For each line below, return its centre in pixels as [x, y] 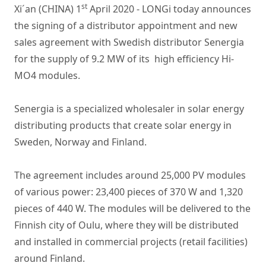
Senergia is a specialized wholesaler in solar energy [129, 109]
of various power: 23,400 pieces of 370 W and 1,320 [129, 192]
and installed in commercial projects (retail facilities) [131, 242]
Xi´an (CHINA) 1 [48, 9]
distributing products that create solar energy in [123, 125]
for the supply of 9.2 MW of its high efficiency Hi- [124, 59]
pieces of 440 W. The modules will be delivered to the [132, 208]
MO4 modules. [47, 75]
